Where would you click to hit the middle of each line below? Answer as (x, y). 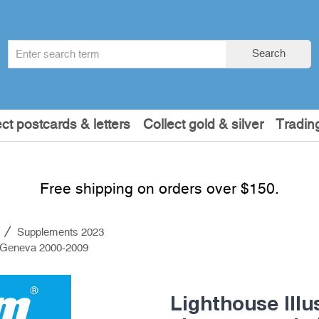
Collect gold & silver (203, 125)
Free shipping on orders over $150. (159, 189)
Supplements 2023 (61, 232)
